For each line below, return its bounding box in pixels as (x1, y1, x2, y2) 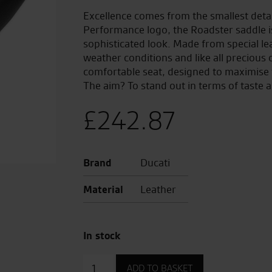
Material (83, 182, 123, 196)
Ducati (138, 155, 170, 169)
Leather (138, 182, 176, 196)
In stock (83, 228, 121, 242)
